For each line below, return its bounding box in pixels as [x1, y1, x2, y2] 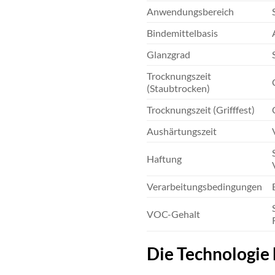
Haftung [147, 153, 182, 165]
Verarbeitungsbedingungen [147, 180, 262, 193]
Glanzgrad [147, 48, 190, 61]
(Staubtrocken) [147, 82, 210, 95]
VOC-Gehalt [147, 208, 200, 220]
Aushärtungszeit [147, 125, 217, 137]
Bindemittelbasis [147, 27, 218, 39]
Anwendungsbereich [147, 6, 234, 18]
